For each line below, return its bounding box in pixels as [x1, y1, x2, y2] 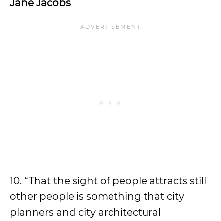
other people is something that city [10, 190, 184, 202]
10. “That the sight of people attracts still [10, 175, 206, 186]
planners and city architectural [10, 206, 161, 218]
